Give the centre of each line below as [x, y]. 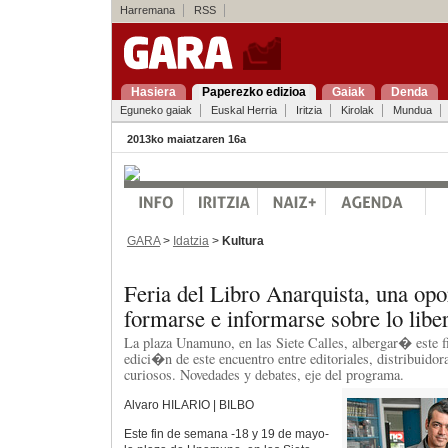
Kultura [242, 240]
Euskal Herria [243, 110]
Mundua [412, 110]
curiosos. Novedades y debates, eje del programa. [263, 375]
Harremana [147, 10]
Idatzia [190, 240]
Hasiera [153, 92]
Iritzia [308, 110]
